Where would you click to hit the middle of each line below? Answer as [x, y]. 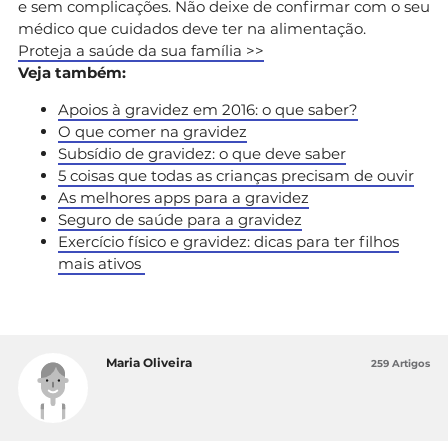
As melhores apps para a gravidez [183, 198]
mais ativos [101, 264]
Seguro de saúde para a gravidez [180, 220]
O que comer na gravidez [152, 132]
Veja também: [74, 73]
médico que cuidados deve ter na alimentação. [194, 29]
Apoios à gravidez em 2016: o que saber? [208, 110]
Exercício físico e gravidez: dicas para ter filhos [228, 242]
